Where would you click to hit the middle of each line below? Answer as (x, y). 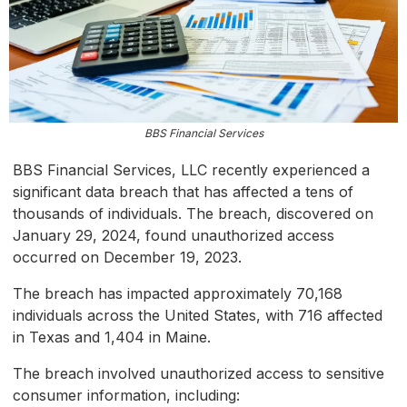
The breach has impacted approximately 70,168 (178, 294)
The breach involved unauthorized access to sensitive (199, 374)
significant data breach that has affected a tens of (183, 192)
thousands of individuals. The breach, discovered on (193, 214)
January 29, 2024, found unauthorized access (174, 236)
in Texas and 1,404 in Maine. (112, 338)
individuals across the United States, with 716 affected (198, 316)
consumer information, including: (126, 396)
